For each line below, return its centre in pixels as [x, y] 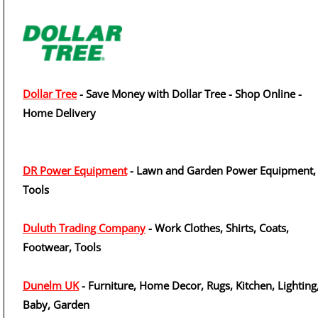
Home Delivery [59, 113]
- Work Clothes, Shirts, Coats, [217, 228]
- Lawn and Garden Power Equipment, [221, 170]
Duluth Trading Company [84, 228]
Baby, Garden [56, 305]
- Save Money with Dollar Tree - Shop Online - [189, 94]
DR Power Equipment [75, 170]
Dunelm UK [51, 285]
